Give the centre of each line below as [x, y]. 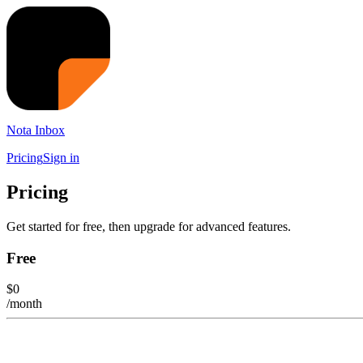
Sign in [61, 158]
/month [24, 304]
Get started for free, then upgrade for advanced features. [149, 226]
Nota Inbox [36, 130]
